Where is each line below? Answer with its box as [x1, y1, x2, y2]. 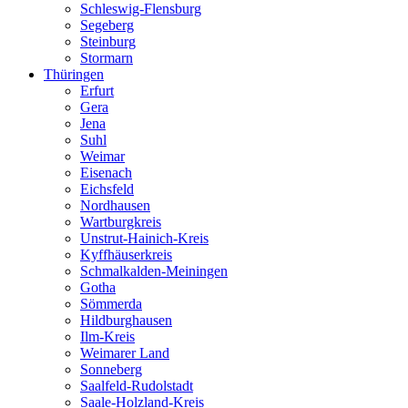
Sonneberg [80, 361, 142, 377]
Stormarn [80, 49, 133, 66]
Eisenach [80, 164, 132, 180]
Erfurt [80, 82, 114, 98]
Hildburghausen [80, 311, 172, 328]
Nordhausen [80, 197, 150, 213]
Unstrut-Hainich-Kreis [80, 229, 209, 246]
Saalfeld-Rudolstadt [80, 377, 193, 393]
